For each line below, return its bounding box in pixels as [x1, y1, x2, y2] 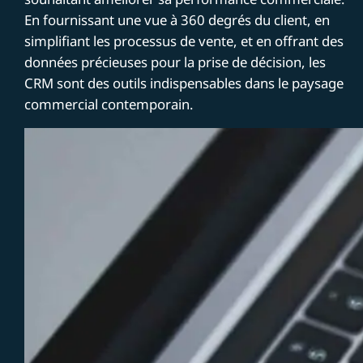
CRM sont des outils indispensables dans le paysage [24, 73, 344, 92]
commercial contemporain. [24, 94, 194, 113]
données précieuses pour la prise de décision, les [24, 52, 327, 71]
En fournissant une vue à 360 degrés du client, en [24, 10, 331, 29]
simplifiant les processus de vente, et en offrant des [24, 31, 344, 50]
